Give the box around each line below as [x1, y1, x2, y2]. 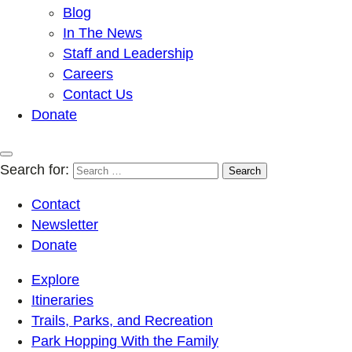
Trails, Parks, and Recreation [31, 312, 213, 328]
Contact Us [63, 86, 133, 102]
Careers [63, 65, 113, 82]
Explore [31, 271, 79, 288]
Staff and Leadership [63, 45, 193, 61]
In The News [63, 24, 142, 41]
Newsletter [31, 216, 98, 233]
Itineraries [31, 291, 93, 308]
